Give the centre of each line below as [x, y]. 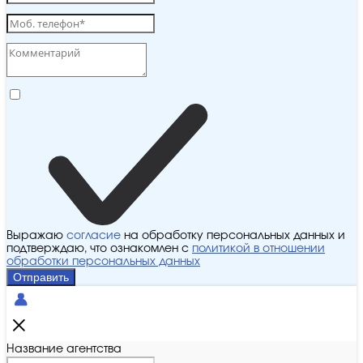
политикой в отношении [258, 249]
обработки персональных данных [103, 262]
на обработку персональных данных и [233, 236]
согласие [94, 236]
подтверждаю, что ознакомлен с [99, 249]
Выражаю [36, 236]
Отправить [41, 278]
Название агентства [64, 350]
